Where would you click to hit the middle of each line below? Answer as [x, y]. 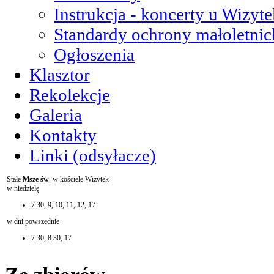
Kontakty [63, 135]
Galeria [56, 115]
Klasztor [60, 75]
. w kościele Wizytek [79, 180]
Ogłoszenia [94, 55]
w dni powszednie [33, 222]
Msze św [36, 180]
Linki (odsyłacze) [93, 156]
